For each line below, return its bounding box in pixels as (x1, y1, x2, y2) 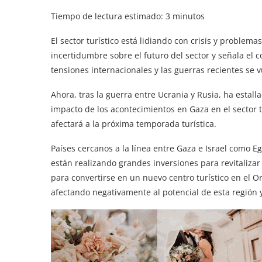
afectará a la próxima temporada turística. (51, 118, 216, 129)
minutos (170, 11, 205, 22)
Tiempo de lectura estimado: (51, 11, 166, 22)
